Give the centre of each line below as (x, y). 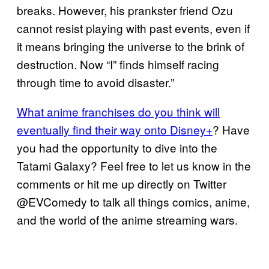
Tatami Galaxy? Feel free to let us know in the (134, 165)
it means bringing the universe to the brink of (131, 46)
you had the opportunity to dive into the (117, 147)
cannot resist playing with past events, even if (133, 28)
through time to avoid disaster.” (98, 82)
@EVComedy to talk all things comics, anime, (133, 201)
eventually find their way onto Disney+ (115, 129)
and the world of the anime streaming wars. (129, 219)
